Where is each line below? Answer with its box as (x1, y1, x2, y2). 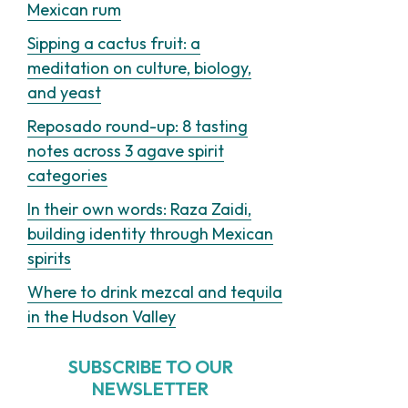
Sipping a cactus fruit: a (27, 32, 200, 54)
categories (27, 164, 107, 186)
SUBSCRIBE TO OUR (67, 354, 233, 378)
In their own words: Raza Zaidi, (27, 198, 251, 219)
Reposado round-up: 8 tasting (27, 115, 248, 137)
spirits (27, 247, 71, 269)
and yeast (27, 81, 101, 103)
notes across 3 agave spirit (27, 139, 224, 161)
